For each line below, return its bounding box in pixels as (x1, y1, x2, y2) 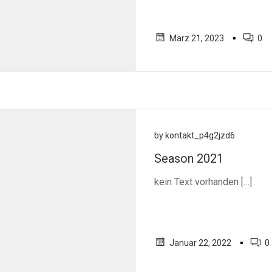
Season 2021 (154, 151, 223, 166)
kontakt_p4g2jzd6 (165, 131, 235, 140)
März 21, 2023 (169, 33, 224, 43)
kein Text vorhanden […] (154, 176, 252, 188)
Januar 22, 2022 (169, 238, 231, 248)
